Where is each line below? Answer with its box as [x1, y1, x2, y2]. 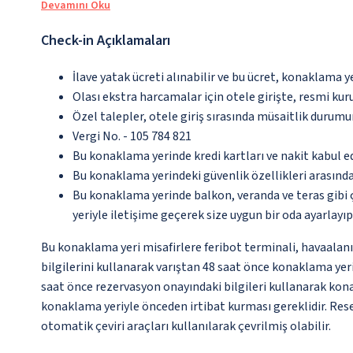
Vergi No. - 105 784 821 [72, 128, 191, 146]
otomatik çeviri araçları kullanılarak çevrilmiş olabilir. [41, 318, 331, 336]
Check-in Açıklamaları [41, 31, 170, 51]
